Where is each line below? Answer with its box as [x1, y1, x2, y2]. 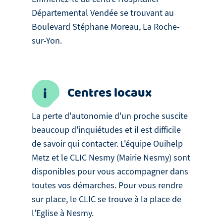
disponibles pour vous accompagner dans [32, 166, 188, 178]
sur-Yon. [32, 35, 62, 47]
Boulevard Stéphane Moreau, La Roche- [32, 21, 180, 33]
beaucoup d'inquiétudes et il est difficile [32, 124, 181, 136]
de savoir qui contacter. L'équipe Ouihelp [32, 138, 183, 150]
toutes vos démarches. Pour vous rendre [32, 180, 183, 192]
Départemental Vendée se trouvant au [32, 7, 174, 19]
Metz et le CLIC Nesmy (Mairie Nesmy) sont [32, 152, 190, 164]
